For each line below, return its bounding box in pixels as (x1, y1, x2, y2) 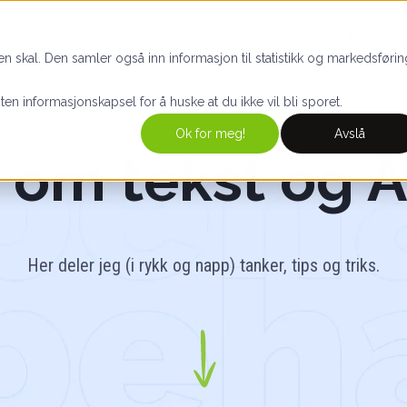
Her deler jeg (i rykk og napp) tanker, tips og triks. (27, 254, 380, 276)
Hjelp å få (287, 27, 362, 47)
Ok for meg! (174, 126, 245, 142)
